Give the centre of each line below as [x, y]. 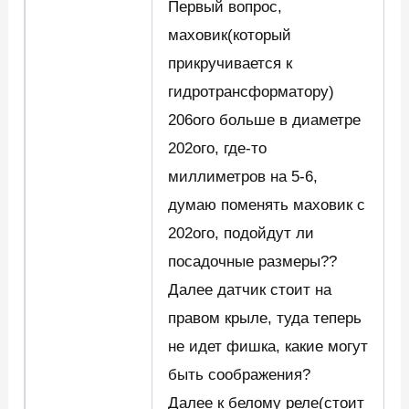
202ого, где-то [218, 149]
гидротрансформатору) [252, 92]
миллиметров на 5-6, [243, 177]
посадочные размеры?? [253, 262]
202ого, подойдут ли [241, 234]
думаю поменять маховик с [267, 205]
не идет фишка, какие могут [268, 347]
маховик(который [230, 36]
